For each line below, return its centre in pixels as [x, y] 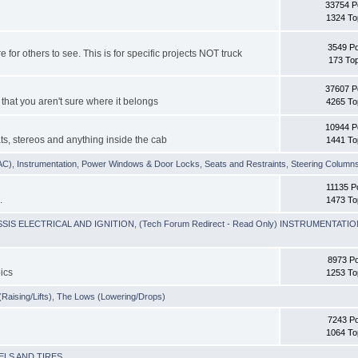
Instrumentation [47, 163]
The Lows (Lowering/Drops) [111, 296]
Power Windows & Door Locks [141, 163]
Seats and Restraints [246, 163]
